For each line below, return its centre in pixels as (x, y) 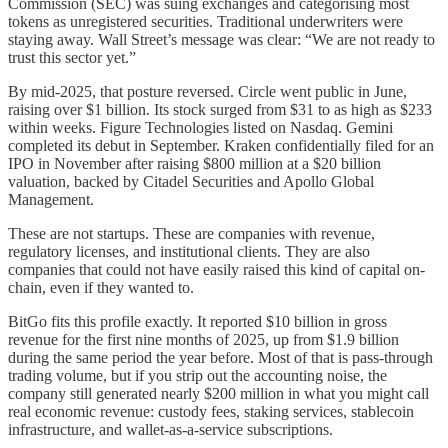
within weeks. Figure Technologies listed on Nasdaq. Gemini (200, 127)
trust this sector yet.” (72, 57)
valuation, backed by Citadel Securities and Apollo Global (191, 181)
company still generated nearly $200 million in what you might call (218, 393)
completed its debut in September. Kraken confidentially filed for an (221, 145)
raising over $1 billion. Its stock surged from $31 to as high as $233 (220, 109)
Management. (51, 199)
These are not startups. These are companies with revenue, (191, 233)
